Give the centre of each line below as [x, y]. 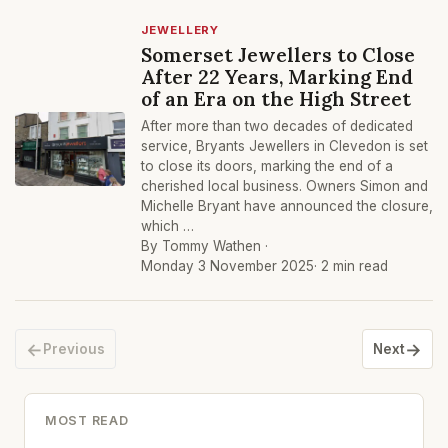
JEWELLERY [180, 30]
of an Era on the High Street [276, 98]
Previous [74, 349]
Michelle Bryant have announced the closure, [287, 206]
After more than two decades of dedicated [277, 126]
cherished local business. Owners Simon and [284, 186]
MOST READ [87, 420]
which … [167, 226]
